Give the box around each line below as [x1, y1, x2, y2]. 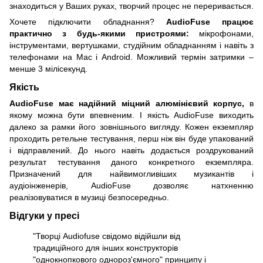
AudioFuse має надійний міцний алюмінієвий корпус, [9, 99, 245, 109]
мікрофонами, [188, 29, 254, 39]
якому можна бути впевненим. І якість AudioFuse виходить [9, 110, 254, 120]
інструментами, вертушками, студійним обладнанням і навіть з [9, 41, 254, 50]
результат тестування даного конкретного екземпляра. [9, 157, 254, 167]
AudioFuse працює [166, 17, 254, 27]
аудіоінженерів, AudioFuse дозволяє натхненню [9, 181, 254, 191]
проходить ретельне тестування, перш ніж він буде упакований [9, 134, 254, 144]
